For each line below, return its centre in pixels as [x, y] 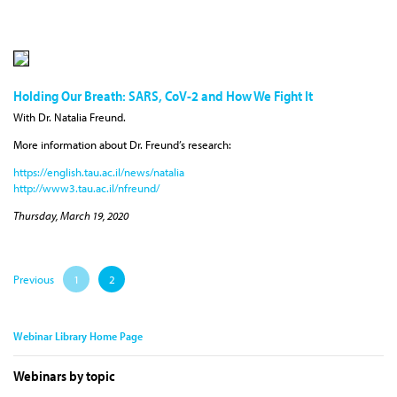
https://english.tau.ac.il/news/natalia [99, 172]
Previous [34, 280]
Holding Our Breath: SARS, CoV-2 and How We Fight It [163, 95]
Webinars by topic [64, 376]
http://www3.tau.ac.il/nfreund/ [86, 188]
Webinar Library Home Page [78, 336]
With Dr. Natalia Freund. [70, 117]
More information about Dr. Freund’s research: [122, 145]
